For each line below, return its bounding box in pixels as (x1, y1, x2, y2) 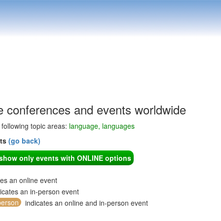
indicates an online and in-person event (23, 198, 148, 208)
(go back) (8, 136, 40, 146)
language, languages (69, 121, 135, 131)
